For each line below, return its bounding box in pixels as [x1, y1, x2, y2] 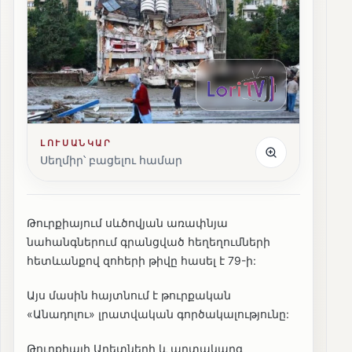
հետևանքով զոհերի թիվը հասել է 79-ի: [27, 254, 256, 268]
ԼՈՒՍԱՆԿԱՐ [40, 137, 112, 149]
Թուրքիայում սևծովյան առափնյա [27, 216, 228, 230]
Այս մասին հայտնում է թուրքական [27, 288, 231, 302]
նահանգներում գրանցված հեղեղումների [27, 235, 270, 249]
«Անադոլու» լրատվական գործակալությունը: [27, 307, 289, 321]
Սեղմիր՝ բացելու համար [40, 153, 182, 167]
